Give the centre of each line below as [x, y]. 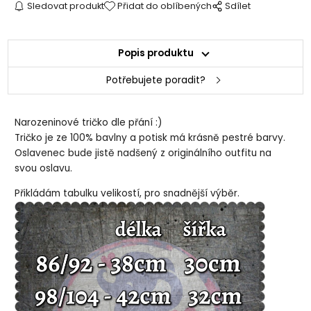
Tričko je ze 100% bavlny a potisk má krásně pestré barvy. [150, 138]
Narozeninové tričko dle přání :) [89, 123]
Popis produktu [155, 53]
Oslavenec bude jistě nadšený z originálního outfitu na [143, 153]
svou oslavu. [44, 169]
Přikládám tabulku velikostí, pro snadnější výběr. [129, 193]
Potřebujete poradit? [155, 81]
